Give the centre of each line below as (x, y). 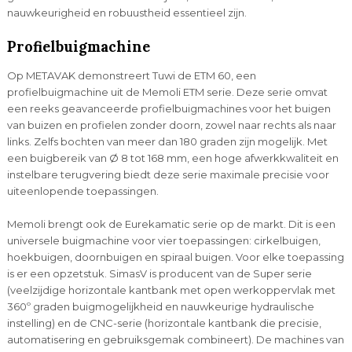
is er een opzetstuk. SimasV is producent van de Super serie (159, 273)
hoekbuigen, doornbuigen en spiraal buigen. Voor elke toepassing (175, 257)
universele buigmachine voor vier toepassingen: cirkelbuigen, (163, 240)
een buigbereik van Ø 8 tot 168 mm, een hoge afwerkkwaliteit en (172, 158)
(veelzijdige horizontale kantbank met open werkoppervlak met (171, 290)
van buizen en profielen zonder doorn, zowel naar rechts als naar (171, 125)
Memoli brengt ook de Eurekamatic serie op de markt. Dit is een (171, 224)
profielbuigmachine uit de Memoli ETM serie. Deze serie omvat (167, 92)
